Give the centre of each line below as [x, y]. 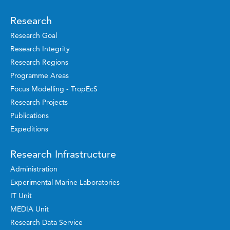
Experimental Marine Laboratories [65, 182]
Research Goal [34, 35]
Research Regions [39, 62]
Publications [30, 115]
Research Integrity [40, 49]
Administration [34, 169]
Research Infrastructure [63, 154]
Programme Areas [40, 75]
